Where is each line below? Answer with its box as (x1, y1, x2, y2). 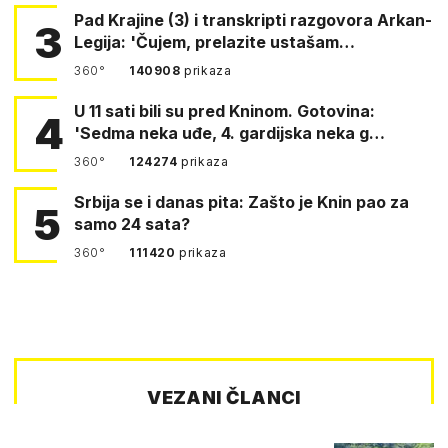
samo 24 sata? (74, 213, 190, 234)
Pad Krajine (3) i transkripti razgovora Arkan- (74, 9, 432, 30)
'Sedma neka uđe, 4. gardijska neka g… (74, 122, 385, 143)
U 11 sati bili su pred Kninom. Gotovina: (74, 100, 188, 121)
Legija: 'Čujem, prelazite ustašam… (74, 31, 355, 52)
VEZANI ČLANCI (147, 386, 301, 408)
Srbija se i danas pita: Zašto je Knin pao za (74, 191, 409, 212)
